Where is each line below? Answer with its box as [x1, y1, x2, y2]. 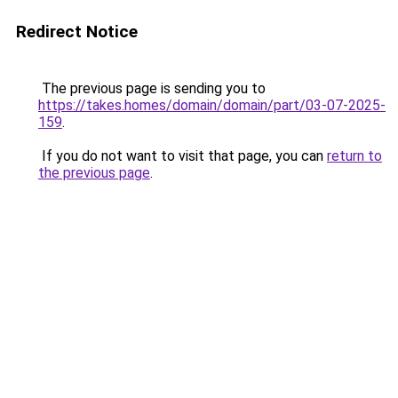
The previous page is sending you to [38, 80, 266, 97]
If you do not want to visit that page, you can [38, 147, 327, 164]
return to [327, 147, 382, 164]
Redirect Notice [16, 21, 138, 42]
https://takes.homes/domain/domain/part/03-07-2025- [38, 97, 386, 114]
